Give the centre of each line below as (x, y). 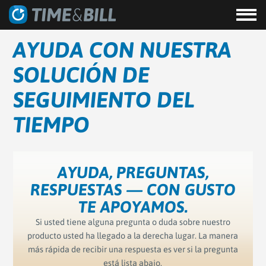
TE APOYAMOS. (133, 207)
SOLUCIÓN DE (82, 75)
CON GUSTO (191, 189)
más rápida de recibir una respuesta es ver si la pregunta (133, 249)
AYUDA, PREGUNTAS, (133, 172)
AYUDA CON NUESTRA (123, 50)
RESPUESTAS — (88, 189)
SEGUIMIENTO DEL (104, 100)
